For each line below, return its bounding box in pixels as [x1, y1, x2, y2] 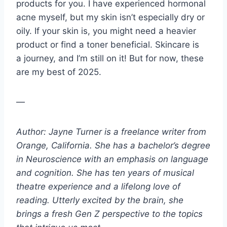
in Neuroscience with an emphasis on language [16, 154, 208, 165]
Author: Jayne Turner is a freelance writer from [16, 127, 206, 137]
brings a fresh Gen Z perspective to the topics [16, 209, 203, 219]
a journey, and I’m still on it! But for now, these [16, 53, 204, 64]
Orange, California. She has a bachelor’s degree [16, 140, 210, 151]
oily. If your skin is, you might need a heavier [16, 26, 196, 36]
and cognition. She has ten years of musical [16, 168, 194, 178]
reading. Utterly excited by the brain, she [16, 195, 183, 206]
